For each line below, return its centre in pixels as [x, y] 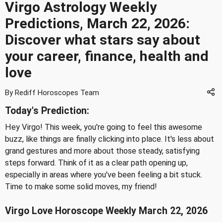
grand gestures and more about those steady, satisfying [102, 151]
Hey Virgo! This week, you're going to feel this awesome [104, 127]
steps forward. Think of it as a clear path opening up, [96, 163]
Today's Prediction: [47, 111]
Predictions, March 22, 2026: [97, 24]
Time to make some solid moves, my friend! [81, 187]
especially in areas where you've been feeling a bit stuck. [104, 175]
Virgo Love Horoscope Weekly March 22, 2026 [106, 211]
